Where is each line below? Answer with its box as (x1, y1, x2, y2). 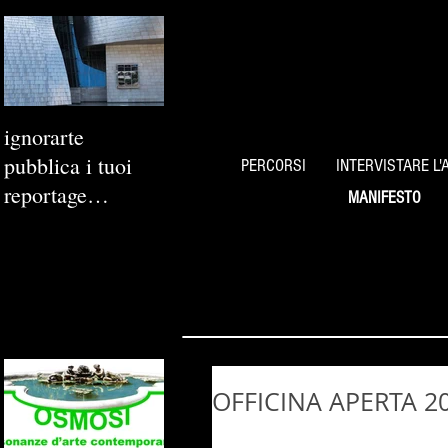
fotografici (4, 209, 94, 238)
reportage (4, 180, 87, 209)
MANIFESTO (347, 188, 421, 207)
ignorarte (4, 122, 84, 151)
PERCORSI (241, 155, 306, 176)
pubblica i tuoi (4, 151, 132, 180)
